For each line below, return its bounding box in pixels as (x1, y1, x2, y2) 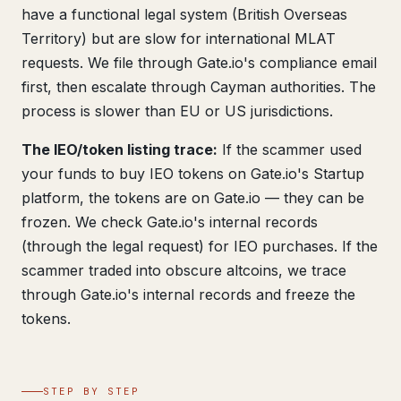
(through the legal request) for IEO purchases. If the (21, 237, 378, 255)
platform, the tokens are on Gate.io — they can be (21, 189, 364, 207)
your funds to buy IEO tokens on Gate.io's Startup (21, 165, 364, 183)
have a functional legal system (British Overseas (21, 5, 347, 23)
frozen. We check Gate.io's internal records (21, 213, 318, 231)
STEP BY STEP (43, 385, 140, 397)
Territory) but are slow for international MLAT (21, 30, 336, 47)
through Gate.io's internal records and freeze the (21, 286, 355, 303)
